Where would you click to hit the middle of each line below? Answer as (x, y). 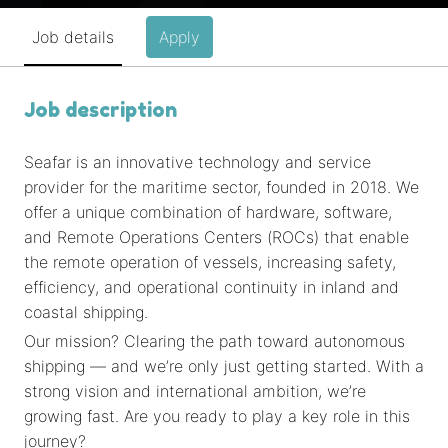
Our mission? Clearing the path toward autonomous (214, 341)
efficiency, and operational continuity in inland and (211, 287)
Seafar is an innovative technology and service (197, 162)
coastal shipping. (86, 312)
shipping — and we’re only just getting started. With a (224, 366)
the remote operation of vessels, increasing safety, (210, 262)
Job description (100, 110)
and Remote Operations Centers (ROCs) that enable (216, 237)
